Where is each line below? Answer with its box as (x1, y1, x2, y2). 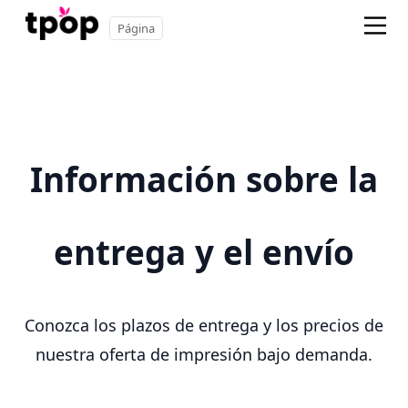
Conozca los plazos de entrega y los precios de (25, 314, 383, 337)
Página (117, 20, 155, 37)
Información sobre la (30, 157, 378, 203)
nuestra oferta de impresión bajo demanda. (36, 343, 372, 366)
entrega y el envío (54, 229, 354, 276)
